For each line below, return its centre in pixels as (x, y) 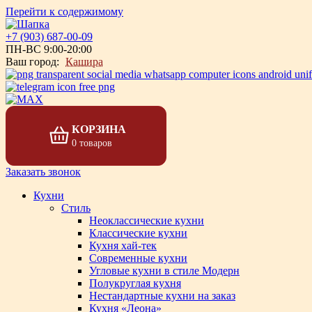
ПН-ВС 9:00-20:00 (49, 49)
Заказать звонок (43, 172)
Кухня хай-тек (123, 245)
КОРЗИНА (99, 129)
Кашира (84, 62)
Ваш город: (32, 62)
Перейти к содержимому (64, 11)
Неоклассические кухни (147, 220)
